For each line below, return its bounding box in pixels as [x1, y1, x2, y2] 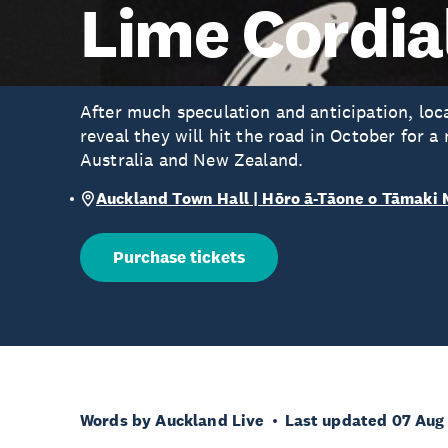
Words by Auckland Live [80, 410, 265, 431]
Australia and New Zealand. [80, 149, 304, 171]
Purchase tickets [113, 247, 245, 268]
